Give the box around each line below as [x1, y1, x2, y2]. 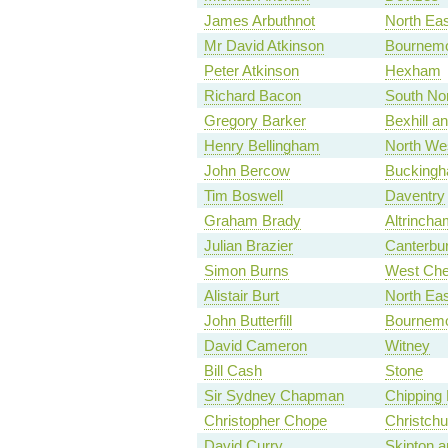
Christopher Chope [203, 412, 327, 430]
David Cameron [203, 337, 307, 355]
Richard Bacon [203, 87, 301, 105]
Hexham [384, 62, 441, 80]
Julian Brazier [203, 237, 293, 255]
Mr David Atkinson [203, 37, 324, 55]
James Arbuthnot [203, 12, 315, 30]
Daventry [384, 187, 445, 205]
